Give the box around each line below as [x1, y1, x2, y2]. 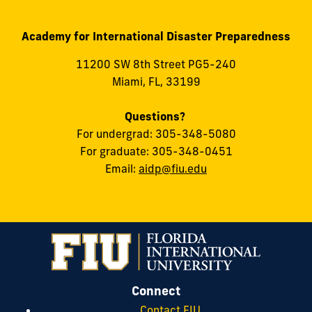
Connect [132, 282, 180, 299]
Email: [105, 161, 139, 175]
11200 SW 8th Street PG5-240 [76, 56, 236, 71]
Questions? [124, 109, 188, 123]
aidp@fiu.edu [139, 161, 207, 175]
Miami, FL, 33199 [111, 74, 201, 88]
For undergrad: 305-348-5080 [76, 126, 236, 141]
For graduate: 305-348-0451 [79, 143, 233, 158]
